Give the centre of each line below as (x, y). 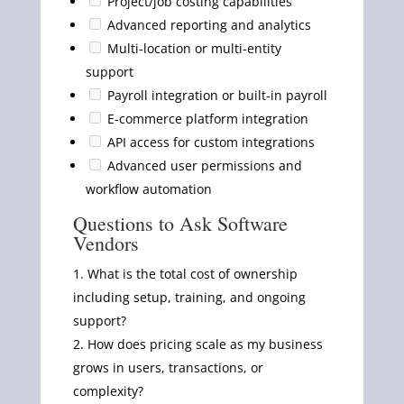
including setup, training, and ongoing (189, 297)
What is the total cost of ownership (192, 273)
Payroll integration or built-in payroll (215, 95)
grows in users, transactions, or (168, 367)
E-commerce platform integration (206, 118)
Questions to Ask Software (180, 223)
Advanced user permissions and (202, 165)
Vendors (106, 243)
